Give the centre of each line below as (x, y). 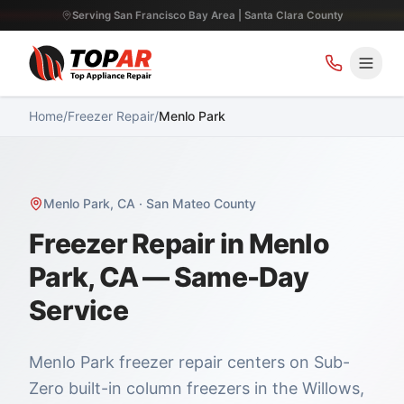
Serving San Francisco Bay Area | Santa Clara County (207, 15)
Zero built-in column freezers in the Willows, (197, 388)
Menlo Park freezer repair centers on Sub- (189, 362)
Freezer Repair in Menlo (179, 243)
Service (78, 310)
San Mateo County (201, 203)
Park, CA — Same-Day (169, 277)
